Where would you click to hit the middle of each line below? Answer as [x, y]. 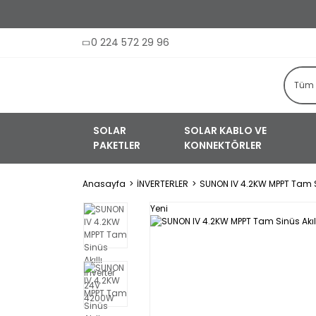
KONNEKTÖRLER [223, 145]
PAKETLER [117, 145]
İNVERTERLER [163, 184]
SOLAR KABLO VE [226, 130]
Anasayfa [104, 184]
